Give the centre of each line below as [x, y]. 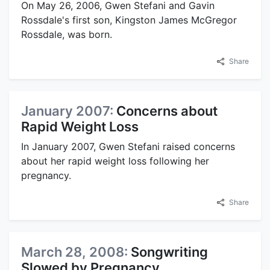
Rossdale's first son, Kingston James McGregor [129, 20]
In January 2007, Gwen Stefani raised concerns [128, 146]
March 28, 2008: [76, 252]
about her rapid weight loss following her [115, 161]
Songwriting [169, 252]
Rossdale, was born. [67, 34]
